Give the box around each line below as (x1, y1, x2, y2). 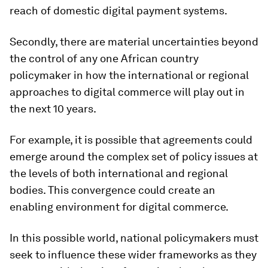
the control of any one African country (10, 52, 199, 65)
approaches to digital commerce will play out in (10, 86, 245, 98)
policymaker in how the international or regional (10, 69, 249, 81)
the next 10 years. (10, 102, 96, 115)
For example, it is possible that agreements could (10, 133, 252, 146)
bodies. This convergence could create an (10, 184, 215, 196)
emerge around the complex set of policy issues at (10, 150, 258, 163)
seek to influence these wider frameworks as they (10, 248, 257, 261)
